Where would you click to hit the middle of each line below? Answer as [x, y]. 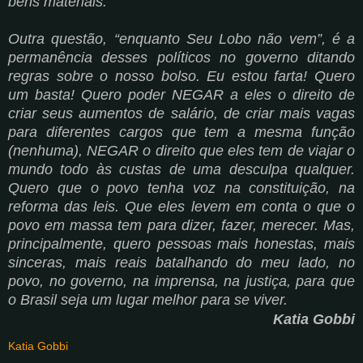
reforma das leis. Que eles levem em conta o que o [181, 206]
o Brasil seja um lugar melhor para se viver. [148, 299]
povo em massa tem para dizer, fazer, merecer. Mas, [181, 225]
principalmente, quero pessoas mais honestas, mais [181, 243]
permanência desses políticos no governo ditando [181, 57]
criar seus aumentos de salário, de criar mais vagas [181, 113]
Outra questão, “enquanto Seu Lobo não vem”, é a [181, 38]
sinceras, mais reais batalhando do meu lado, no [181, 262]
